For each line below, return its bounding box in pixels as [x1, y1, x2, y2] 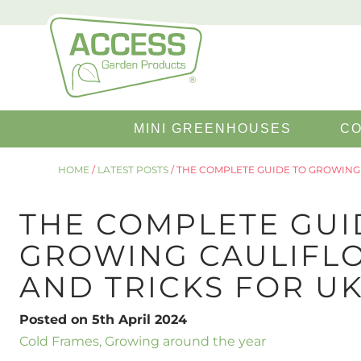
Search [222, 111, 266, 125]
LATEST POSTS [98, 164, 168, 176]
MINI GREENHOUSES [134, 122, 292, 135]
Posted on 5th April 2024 [19, 312, 187, 327]
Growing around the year [105, 334, 266, 349]
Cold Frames [19, 334, 99, 349]
